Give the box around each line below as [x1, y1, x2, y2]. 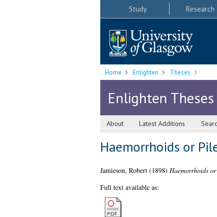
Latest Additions [139, 119, 186, 128]
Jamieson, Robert [100, 166, 147, 175]
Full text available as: [100, 183, 159, 192]
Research [186, 4, 215, 14]
